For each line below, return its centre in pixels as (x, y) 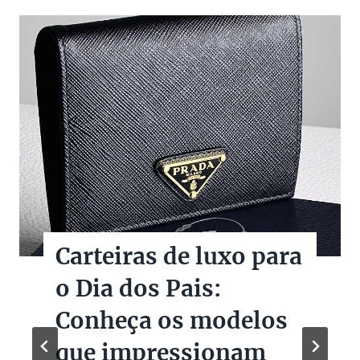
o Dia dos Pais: (139, 288)
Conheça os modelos (172, 320)
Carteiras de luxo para (179, 256)
